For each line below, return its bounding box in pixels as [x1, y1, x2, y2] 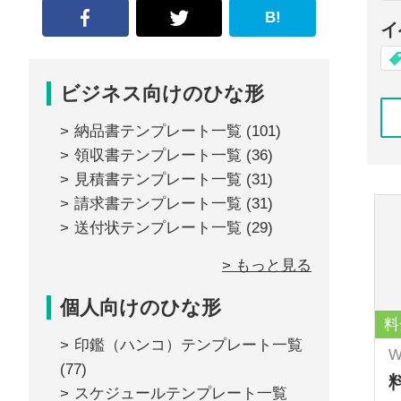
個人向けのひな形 [60, 296, 221, 319]
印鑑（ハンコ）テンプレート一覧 [74, 337, 303, 354]
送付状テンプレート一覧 [74, 219, 242, 236]
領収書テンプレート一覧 [74, 147, 242, 164]
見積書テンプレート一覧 [74, 171, 242, 188]
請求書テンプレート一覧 [74, 195, 242, 212]
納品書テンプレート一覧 [74, 123, 242, 140]
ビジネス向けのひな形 [60, 82, 264, 105]
